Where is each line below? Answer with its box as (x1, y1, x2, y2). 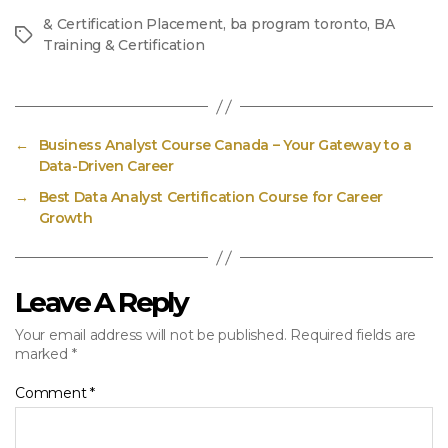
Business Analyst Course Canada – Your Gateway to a (38, 136, 412, 154)
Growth (38, 209, 93, 227)
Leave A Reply (15, 285, 188, 319)
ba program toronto (229, 15, 368, 33)
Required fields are (290, 326, 417, 344)
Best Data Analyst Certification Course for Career (38, 188, 383, 206)
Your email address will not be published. (15, 326, 287, 344)
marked (15, 345, 72, 363)
